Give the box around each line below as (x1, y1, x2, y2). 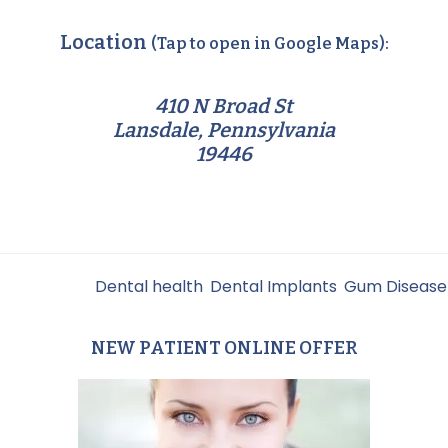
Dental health (95, 274, 203, 298)
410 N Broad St (155, 93, 293, 118)
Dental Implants (210, 274, 337, 298)
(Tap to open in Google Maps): (150, 33, 389, 53)
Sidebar (32, 376, 129, 409)
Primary (32, 344, 136, 377)
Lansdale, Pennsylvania (113, 117, 335, 142)
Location (59, 29, 151, 54)
